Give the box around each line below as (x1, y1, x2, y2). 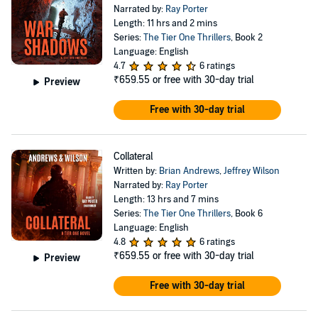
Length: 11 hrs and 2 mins (113, 18, 217, 29)
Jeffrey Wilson (223, 165, 280, 177)
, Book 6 (230, 208, 263, 219)
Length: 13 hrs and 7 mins (113, 194, 219, 205)
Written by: (113, 165, 159, 177)
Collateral (113, 150, 153, 163)
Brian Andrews (158, 165, 219, 177)
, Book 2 (230, 32, 263, 43)
